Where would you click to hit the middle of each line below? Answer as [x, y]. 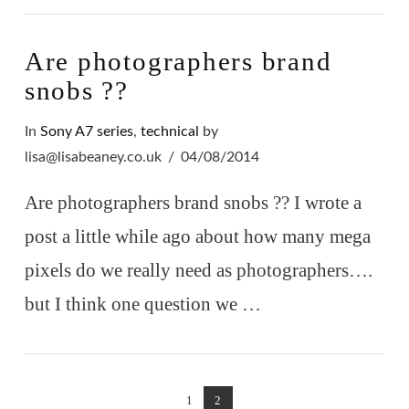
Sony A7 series [86, 132]
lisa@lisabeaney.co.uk [93, 157]
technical [169, 132]
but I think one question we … [142, 304]
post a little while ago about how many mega [197, 236]
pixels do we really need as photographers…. [198, 270]
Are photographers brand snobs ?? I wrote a [193, 202]
